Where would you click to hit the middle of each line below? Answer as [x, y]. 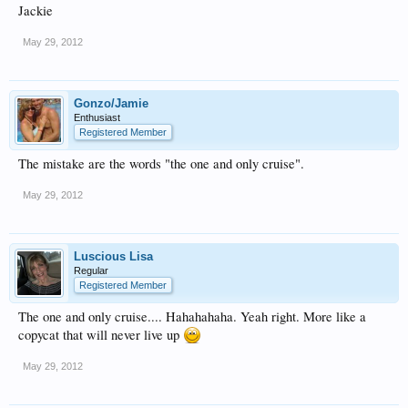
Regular [91, 270]
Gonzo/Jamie [111, 103]
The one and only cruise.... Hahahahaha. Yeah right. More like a [192, 316]
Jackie [36, 10]
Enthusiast [97, 117]
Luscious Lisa [113, 256]
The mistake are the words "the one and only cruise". [161, 163]
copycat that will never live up [101, 335]
